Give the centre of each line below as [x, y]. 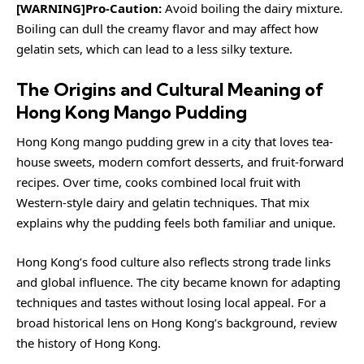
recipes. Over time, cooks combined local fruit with [158, 182]
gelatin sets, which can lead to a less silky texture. [154, 49]
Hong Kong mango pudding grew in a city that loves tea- [175, 141]
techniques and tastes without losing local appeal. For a [171, 302]
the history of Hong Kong [87, 342]
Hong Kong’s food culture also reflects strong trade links [173, 261]
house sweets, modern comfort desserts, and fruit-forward [180, 162]
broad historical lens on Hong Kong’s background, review [177, 322]
